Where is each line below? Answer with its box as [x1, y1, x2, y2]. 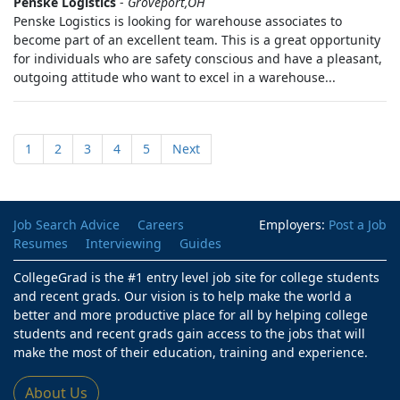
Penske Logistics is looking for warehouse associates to [13, 12, 342, 29]
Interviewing [86, 235, 162, 252]
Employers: [259, 216, 329, 233]
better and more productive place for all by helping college [13, 306, 368, 323]
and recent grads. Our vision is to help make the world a [13, 287, 352, 304]
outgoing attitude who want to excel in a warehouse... [13, 69, 336, 86]
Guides [179, 235, 221, 252]
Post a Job [329, 216, 387, 233]
